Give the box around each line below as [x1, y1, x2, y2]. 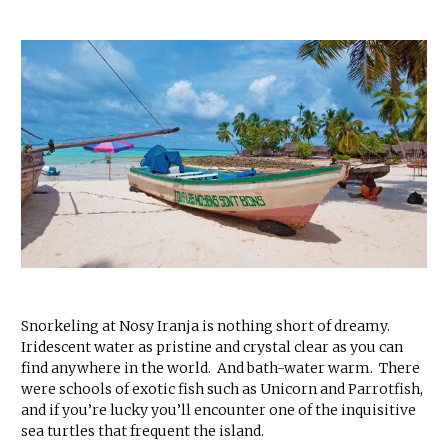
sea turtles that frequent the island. [21, 422, 264, 441]
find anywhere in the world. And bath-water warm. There [21, 359, 420, 378]
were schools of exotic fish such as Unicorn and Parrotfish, [21, 380, 423, 399]
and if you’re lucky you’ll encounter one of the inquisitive [21, 401, 416, 420]
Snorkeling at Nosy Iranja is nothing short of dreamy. [21, 317, 393, 336]
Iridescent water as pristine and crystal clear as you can [21, 338, 403, 357]
